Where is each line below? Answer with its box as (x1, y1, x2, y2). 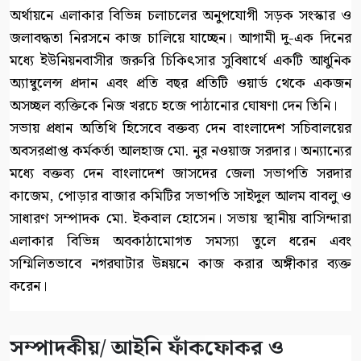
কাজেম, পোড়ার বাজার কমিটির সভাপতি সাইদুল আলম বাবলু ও (10, 184, 351, 208)
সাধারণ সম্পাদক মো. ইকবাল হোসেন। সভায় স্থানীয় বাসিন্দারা (10, 206, 351, 230)
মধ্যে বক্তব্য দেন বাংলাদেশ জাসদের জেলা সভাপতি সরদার (10, 161, 351, 185)
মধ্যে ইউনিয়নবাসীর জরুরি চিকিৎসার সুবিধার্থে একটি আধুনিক (10, 48, 351, 73)
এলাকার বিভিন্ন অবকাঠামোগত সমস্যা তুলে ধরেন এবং (10, 229, 351, 253)
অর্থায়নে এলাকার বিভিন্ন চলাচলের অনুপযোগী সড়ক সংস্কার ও (10, 3, 351, 27)
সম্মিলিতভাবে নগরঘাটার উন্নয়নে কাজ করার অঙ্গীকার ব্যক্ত (10, 251, 351, 276)
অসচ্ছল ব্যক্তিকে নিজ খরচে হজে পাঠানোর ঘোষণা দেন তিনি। (10, 93, 337, 118)
